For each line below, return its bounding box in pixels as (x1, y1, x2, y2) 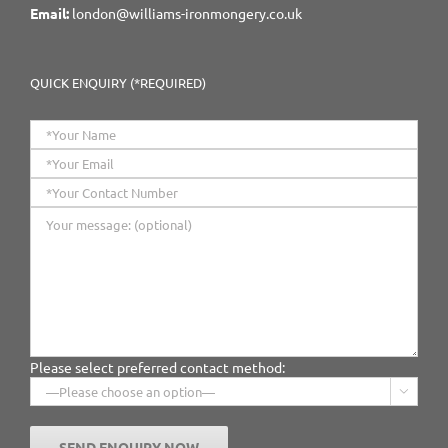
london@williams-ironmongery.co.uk (72, 4, 302, 23)
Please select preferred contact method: (30, 358, 285, 377)
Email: (30, 4, 69, 23)
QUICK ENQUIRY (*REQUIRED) (30, 74, 206, 92)
